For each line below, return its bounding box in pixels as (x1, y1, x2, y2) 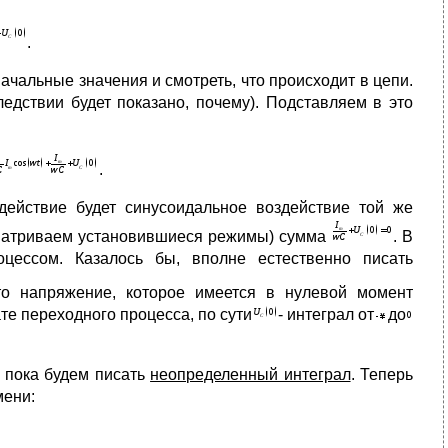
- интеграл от (277, 305, 375, 323)
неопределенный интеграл (150, 365, 351, 383)
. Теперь (350, 365, 414, 383)
